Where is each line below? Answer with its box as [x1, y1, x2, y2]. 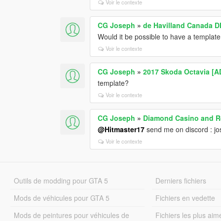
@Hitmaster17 [98, 124, 145, 134]
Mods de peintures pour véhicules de [13, 210, 129, 220]
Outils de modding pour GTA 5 [13, 175, 108, 185]
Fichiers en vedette [155, 192, 216, 203]
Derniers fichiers [155, 175, 207, 185]
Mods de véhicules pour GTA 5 [13, 192, 110, 203]
